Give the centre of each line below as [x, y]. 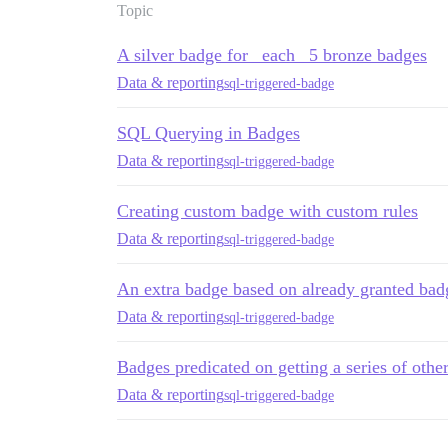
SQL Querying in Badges [208, 133]
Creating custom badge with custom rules [267, 211]
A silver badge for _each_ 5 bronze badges [272, 55]
